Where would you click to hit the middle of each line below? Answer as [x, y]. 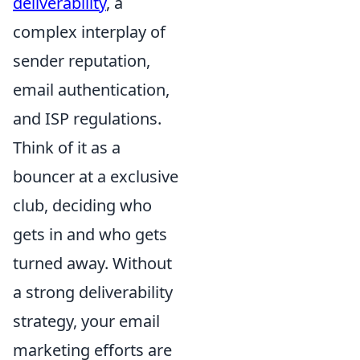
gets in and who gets [90, 235]
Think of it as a [67, 148]
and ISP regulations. [87, 119]
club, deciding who [82, 206]
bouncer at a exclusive [96, 177]
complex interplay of [89, 32]
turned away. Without [92, 264]
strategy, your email [86, 321]
